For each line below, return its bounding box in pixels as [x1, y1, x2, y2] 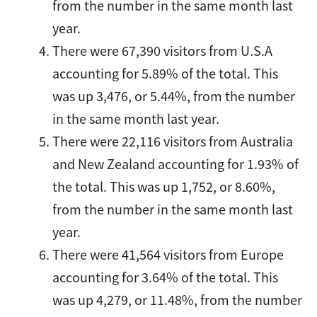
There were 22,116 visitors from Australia [52, 132, 294, 150]
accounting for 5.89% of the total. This [52, 64, 279, 82]
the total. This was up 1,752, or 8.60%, [52, 177, 276, 195]
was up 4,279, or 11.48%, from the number [52, 290, 303, 309]
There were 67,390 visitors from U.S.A [52, 41, 273, 59]
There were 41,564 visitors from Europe [52, 245, 284, 263]
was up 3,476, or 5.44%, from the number [52, 86, 296, 105]
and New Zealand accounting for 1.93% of [52, 154, 299, 173]
